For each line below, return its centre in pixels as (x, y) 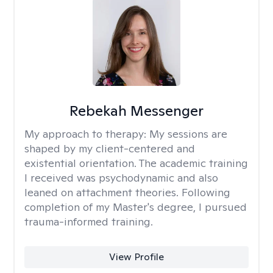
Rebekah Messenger (136, 111)
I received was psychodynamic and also (121, 178)
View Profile (136, 257)
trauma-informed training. (89, 222)
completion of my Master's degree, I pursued (136, 207)
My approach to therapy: (87, 134)
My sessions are (188, 134)
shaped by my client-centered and (110, 148)
